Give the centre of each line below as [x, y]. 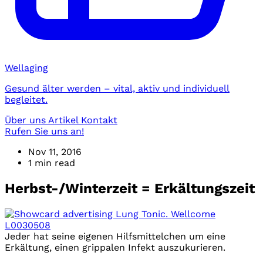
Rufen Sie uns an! [44, 131]
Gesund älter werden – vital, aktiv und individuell [117, 88]
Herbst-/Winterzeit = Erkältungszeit [130, 188]
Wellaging [26, 68]
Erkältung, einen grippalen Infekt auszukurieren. [115, 247]
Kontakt [99, 120]
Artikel [65, 120]
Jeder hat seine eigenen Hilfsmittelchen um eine [115, 236]
